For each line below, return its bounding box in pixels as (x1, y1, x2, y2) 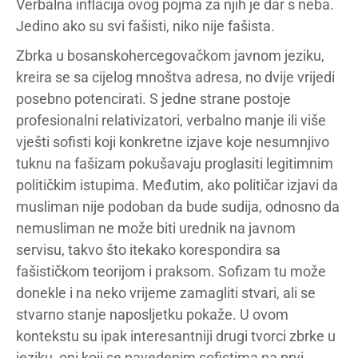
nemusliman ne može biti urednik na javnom (16, 220, 296, 237)
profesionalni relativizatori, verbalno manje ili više (16, 112, 326, 129)
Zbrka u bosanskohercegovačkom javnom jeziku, (16, 47, 324, 64)
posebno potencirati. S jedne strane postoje (16, 90, 291, 107)
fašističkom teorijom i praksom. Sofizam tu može (16, 263, 326, 280)
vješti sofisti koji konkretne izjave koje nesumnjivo (16, 133, 329, 150)
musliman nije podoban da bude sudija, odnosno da (16, 198, 340, 215)
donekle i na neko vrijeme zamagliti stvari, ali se (16, 284, 316, 301)
